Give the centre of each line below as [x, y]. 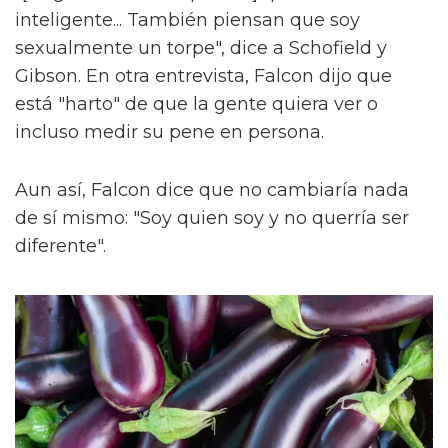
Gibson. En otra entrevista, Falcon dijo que [203, 76]
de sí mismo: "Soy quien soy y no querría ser [212, 218]
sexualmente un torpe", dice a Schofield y [201, 48]
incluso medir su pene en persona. [169, 132]
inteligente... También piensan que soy [187, 20]
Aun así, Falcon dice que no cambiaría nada [212, 190]
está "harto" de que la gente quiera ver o [196, 104]
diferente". [60, 246]
